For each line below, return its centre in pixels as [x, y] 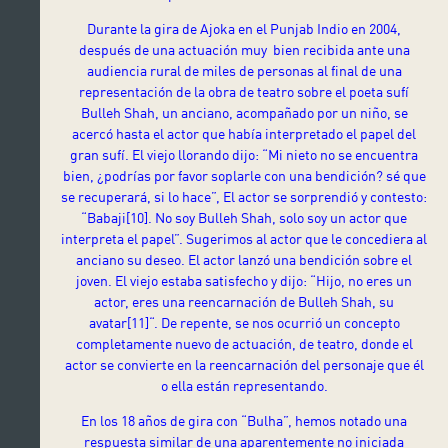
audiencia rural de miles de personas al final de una [244, 70]
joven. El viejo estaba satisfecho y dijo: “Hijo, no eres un [244, 280]
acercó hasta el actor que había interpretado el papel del [244, 133]
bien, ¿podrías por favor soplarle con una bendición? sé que [244, 175]
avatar [107, 322]
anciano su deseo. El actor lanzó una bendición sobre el [244, 259]
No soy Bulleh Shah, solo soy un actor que [281, 217]
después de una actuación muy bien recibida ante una [244, 49]
